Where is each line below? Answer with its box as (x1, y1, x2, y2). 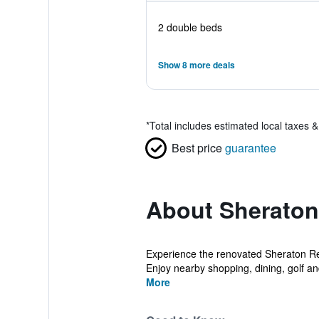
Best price (171, 140, 222, 156)
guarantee (224, 140, 276, 156)
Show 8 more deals (157, 58, 235, 71)
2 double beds (157, 20, 222, 34)
